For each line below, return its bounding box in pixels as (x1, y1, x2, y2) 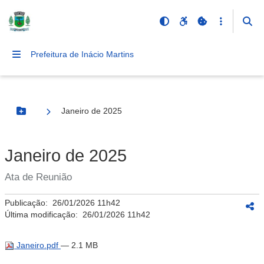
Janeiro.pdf (14, 240, 61, 250)
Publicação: (5, 198, 52, 207)
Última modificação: (5, 210, 82, 219)
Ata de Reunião (5, 171, 72, 183)
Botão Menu (20, 111, 70, 121)
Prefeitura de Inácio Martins (31, 49, 134, 59)
